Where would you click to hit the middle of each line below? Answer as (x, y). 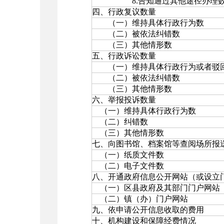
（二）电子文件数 (128, 166)
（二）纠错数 (120, 122)
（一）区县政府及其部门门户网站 (156, 188)
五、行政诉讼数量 (124, 56)
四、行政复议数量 (124, 12)
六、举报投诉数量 (124, 100)
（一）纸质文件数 (128, 155)
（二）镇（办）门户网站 (140, 199)
